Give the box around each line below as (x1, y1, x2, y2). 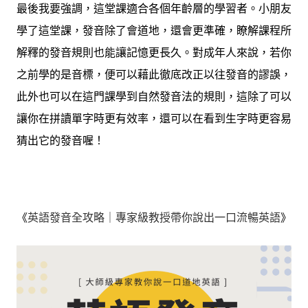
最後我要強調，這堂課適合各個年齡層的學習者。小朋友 (16, 2, 291, 16)
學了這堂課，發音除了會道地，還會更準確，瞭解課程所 (16, 24, 291, 38)
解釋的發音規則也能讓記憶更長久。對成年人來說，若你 (16, 46, 291, 60)
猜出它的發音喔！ (16, 134, 104, 148)
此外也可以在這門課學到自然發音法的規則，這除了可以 (16, 90, 291, 104)
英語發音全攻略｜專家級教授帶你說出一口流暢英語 (27, 211, 280, 225)
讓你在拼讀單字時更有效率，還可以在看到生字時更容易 (16, 112, 291, 126)
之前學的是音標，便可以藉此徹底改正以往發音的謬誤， (16, 68, 291, 82)
